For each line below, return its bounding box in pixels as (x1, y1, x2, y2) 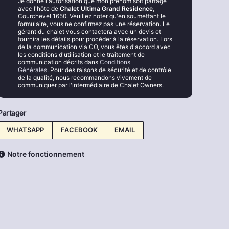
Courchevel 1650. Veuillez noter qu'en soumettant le (17, 12, 166, 20)
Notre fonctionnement (7, 150, 84, 158)
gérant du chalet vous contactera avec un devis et (17, 27, 161, 35)
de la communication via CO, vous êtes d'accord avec (17, 42, 171, 51)
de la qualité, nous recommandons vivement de (17, 73, 152, 81)
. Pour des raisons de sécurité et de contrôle (47, 65, 171, 74)
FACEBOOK (61, 126, 98, 134)
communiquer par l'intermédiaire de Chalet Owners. (17, 81, 164, 89)
